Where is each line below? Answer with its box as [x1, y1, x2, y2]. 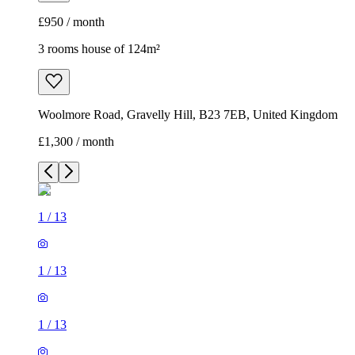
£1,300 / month [38, 135, 114, 149]
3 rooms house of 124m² [38, 42, 160, 56]
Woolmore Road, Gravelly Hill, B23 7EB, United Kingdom [38, 108, 338, 122]
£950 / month [38, 15, 105, 29]
